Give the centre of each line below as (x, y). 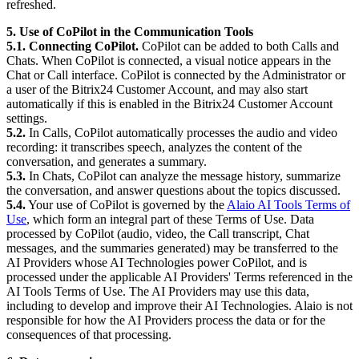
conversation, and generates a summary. (107, 161)
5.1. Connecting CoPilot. (73, 46)
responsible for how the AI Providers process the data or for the (166, 320)
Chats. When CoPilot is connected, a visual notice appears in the (169, 60)
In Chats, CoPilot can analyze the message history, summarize (183, 175)
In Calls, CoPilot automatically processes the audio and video (182, 132)
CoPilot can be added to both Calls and (239, 46)
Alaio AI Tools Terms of (288, 204)
